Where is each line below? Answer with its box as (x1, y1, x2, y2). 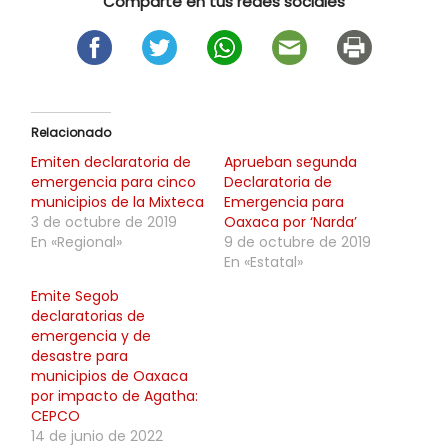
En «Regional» (31, 231, 122, 252)
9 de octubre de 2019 (224, 231, 371, 252)
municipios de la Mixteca (31, 191, 204, 212)
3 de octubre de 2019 (31, 211, 177, 232)
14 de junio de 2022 (31, 425, 163, 446)
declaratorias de (31, 305, 145, 326)
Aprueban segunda (224, 151, 357, 172)
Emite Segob (31, 285, 119, 306)
